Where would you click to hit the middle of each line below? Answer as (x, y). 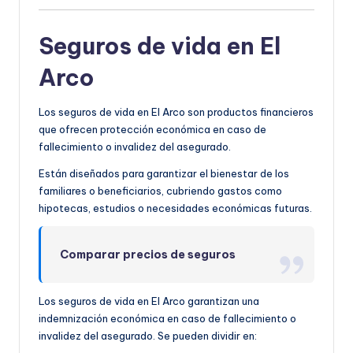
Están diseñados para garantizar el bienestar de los (164, 173)
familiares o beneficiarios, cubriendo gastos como (160, 190)
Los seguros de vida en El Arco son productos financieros (176, 111)
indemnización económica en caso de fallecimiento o (167, 318)
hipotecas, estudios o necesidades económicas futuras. (175, 208)
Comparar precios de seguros (148, 254)
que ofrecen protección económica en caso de (152, 129)
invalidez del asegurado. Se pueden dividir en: (148, 335)
